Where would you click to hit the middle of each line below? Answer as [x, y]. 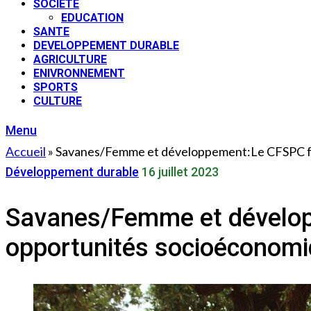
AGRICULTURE [70, 59]
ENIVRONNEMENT [79, 73]
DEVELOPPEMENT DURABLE [106, 45]
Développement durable [72, 172]
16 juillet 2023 [180, 172]
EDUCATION [92, 18]
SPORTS [56, 87]
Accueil [26, 151]
